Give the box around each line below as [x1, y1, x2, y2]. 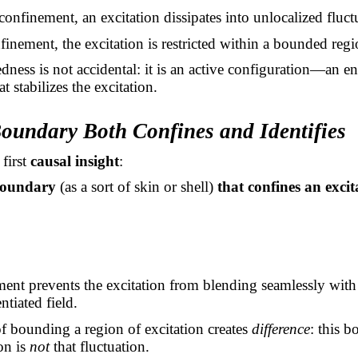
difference [251, 320, 310, 338]
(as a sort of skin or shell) [59, 178, 217, 196]
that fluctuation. [49, 338, 149, 356]
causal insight [30, 152, 119, 169]
